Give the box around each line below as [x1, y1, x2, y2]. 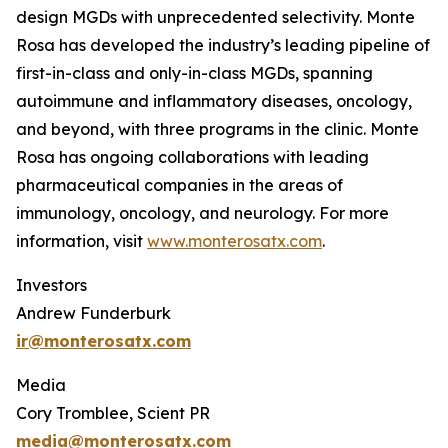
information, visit [16, 231, 147, 251]
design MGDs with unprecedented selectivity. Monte [16, 7, 415, 27]
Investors [16, 275, 87, 295]
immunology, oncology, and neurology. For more [16, 203, 389, 223]
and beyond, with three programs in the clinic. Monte [16, 119, 419, 139]
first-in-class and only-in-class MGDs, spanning [16, 63, 373, 83]
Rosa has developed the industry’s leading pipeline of [16, 35, 430, 55]
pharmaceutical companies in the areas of [16, 175, 343, 195]
